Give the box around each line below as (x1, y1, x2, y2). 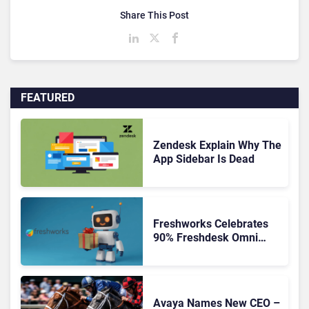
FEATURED (21, 90, 74, 104)
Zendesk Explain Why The (152, 139, 281, 152)
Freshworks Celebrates (152, 217, 268, 231)
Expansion (152, 272, 204, 286)
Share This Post (120, 9, 189, 21)
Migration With (152, 245, 226, 259)
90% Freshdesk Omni (152, 231, 258, 245)
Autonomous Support (152, 259, 259, 272)
